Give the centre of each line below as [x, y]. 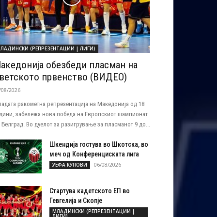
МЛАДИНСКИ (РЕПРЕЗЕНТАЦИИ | [93, 211]
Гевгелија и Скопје [76, 201]
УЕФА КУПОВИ [70, 165]
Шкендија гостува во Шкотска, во [99, 144]
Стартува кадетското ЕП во [90, 191]
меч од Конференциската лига [94, 154]
